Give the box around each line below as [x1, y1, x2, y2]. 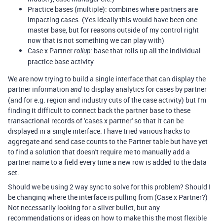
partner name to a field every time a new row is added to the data [8, 157, 207, 167]
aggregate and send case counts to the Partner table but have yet [8, 137, 208, 146]
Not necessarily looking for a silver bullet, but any [8, 203, 160, 212]
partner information [8, 84, 71, 94]
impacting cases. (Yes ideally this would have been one [28, 15, 197, 24]
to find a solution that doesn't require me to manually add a [8, 147, 190, 156]
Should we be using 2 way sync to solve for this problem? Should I [8, 182, 211, 191]
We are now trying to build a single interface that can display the [8, 74, 206, 83]
